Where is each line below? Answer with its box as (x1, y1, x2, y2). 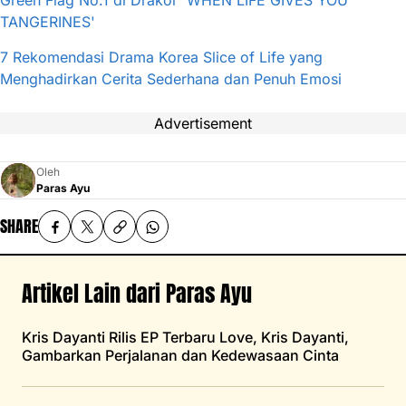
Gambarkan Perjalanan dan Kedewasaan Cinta (22, 346, 339, 365)
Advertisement (154, 114, 252, 133)
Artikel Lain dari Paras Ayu (22, 277, 252, 311)
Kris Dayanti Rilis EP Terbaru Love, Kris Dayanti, (22, 328, 349, 347)
